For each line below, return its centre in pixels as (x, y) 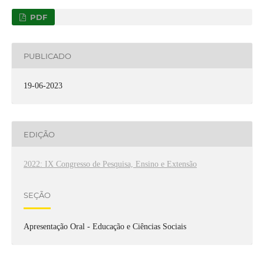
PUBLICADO (47, 56)
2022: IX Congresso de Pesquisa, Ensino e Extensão (110, 164)
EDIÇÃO (39, 134)
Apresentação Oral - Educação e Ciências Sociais (105, 227)
